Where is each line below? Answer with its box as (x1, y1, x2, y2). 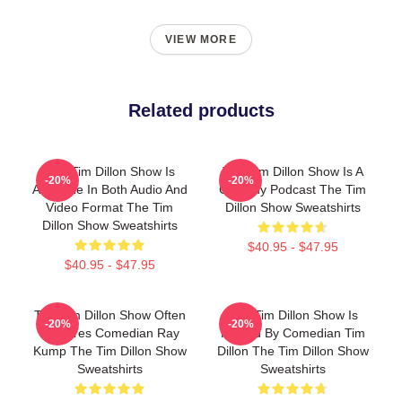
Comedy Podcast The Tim (219, 182, 366, 197)
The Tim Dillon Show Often (33, 308, 186, 322)
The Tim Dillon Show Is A (222, 164, 363, 179)
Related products (127, 100, 275, 120)
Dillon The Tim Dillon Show (216, 344, 369, 358)
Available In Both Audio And (31, 182, 188, 197)
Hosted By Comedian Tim (220, 326, 365, 340)
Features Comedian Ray (39, 326, 179, 340)
